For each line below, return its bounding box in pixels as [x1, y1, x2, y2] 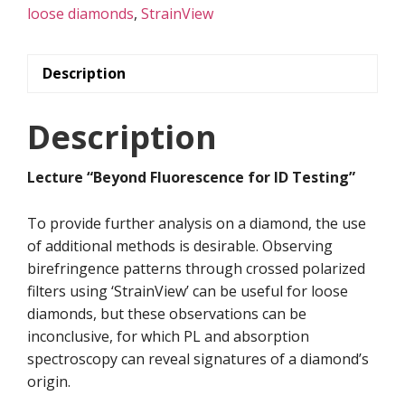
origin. [27, 371, 71, 391]
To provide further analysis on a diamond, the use [27, 212, 366, 233]
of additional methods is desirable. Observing [27, 235, 333, 256]
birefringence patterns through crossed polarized [27, 258, 365, 278]
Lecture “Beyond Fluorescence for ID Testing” [27, 166, 355, 187]
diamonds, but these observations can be [27, 303, 306, 324]
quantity [26, 16, 82, 36]
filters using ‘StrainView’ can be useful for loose [27, 280, 348, 301]
